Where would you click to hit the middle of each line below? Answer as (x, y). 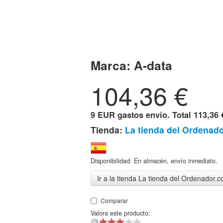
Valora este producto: (120, 213)
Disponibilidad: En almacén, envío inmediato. (154, 161)
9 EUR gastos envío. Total (142, 115)
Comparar (114, 200)
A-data (153, 65)
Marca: (112, 65)
